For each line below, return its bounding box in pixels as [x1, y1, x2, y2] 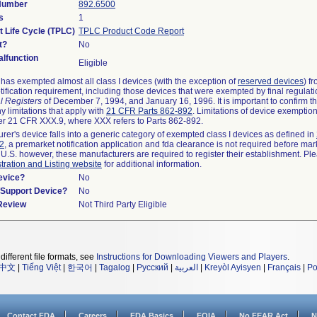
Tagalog [99, 263, 130, 272]
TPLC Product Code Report [79, 26, 184, 36]
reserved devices [238, 76, 304, 86]
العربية [175, 263, 198, 272]
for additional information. [102, 159, 202, 169]
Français [267, 263, 301, 272]
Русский [137, 263, 168, 272]
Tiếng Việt [22, 263, 61, 272]
